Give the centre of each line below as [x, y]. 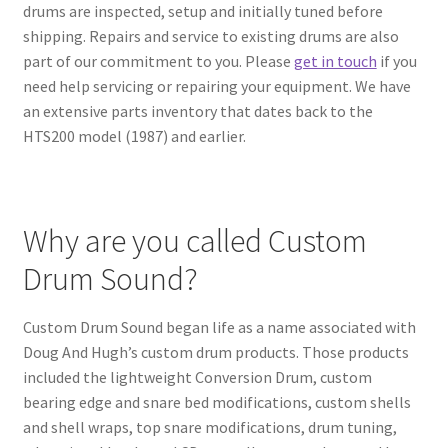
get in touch [335, 60]
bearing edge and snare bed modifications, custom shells [216, 402]
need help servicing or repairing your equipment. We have [216, 85]
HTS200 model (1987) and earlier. [134, 135]
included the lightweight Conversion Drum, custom [197, 377]
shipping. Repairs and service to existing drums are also [210, 35]
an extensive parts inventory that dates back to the [197, 110]
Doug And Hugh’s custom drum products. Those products [215, 352]
